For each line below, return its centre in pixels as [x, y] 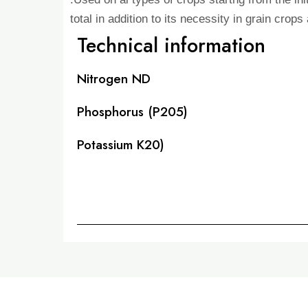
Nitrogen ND [114, 79]
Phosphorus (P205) [132, 112]
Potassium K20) [121, 145]
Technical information [171, 45]
